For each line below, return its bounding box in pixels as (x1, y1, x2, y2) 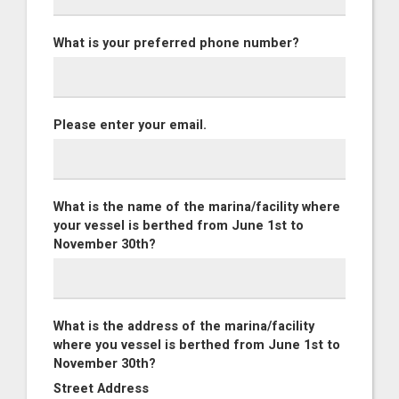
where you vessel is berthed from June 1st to (53, 336, 340, 354)
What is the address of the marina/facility (53, 317, 314, 336)
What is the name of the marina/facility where (53, 198, 340, 216)
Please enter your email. (53, 116, 207, 134)
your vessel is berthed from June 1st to (53, 216, 304, 235)
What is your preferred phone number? (53, 34, 299, 53)
